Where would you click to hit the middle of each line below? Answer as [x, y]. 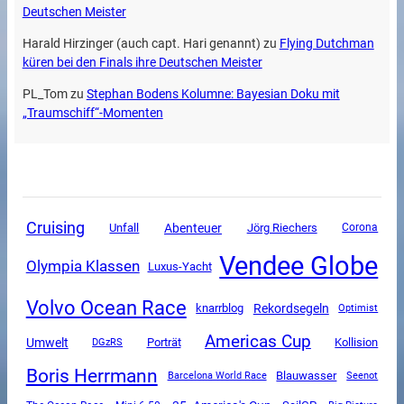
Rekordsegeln [291, 308]
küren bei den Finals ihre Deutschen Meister [142, 63]
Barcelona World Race [217, 375]
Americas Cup [257, 342]
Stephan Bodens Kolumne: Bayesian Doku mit [213, 95]
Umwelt [47, 342]
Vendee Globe [299, 266]
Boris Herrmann [92, 376]
